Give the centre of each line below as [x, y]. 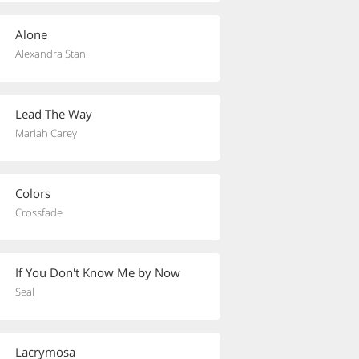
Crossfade [39, 212]
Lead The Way [54, 114]
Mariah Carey [46, 133]
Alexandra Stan [50, 54]
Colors [33, 193]
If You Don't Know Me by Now [98, 272]
